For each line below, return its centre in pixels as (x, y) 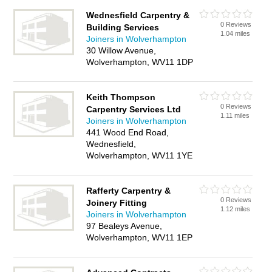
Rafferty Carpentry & (129, 191)
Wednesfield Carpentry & (138, 15)
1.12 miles (236, 209)
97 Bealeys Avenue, (124, 226)
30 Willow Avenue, (121, 50)
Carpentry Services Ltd (134, 109)
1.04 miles (236, 33)
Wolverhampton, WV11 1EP (140, 237)
